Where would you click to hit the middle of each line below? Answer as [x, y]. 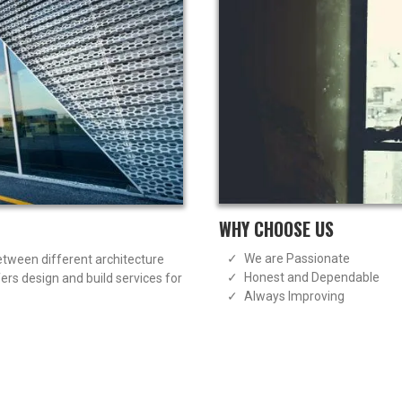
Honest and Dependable [312, 278]
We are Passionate [297, 259]
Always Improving [294, 297]
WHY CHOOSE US [276, 229]
